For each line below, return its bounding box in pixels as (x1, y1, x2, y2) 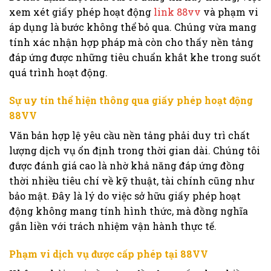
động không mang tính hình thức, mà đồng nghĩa (9, 204, 248, 218)
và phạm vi (201, 5, 258, 19)
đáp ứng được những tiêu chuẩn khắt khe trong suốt (9, 51, 261, 64)
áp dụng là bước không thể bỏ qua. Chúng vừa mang (9, 21, 256, 34)
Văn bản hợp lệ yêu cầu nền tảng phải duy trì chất (9, 129, 250, 142)
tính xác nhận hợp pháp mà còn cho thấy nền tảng (9, 36, 253, 49)
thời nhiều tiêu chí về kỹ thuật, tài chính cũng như (9, 174, 254, 188)
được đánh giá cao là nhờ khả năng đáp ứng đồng (9, 159, 244, 172)
